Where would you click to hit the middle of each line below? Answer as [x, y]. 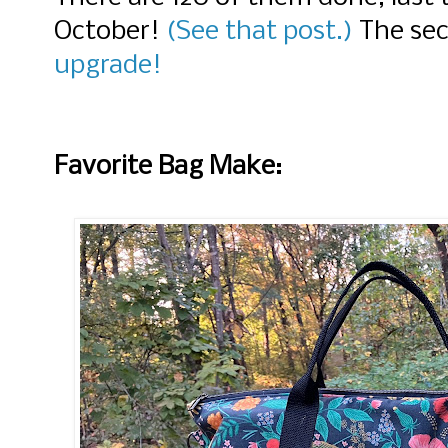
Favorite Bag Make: [168, 167]
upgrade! [108, 66]
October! [110, 32]
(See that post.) [259, 32]
